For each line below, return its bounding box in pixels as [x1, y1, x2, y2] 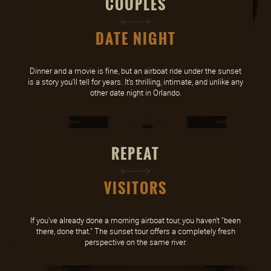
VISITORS [104, 177, 167, 200]
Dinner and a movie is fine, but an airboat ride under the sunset [30, 65, 241, 77]
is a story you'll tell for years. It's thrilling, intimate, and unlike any [28, 76, 243, 88]
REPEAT [111, 143, 160, 166]
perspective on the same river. [84, 237, 187, 248]
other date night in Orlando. [90, 87, 181, 99]
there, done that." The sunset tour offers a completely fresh [36, 226, 235, 237]
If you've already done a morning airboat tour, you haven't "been [30, 215, 241, 226]
